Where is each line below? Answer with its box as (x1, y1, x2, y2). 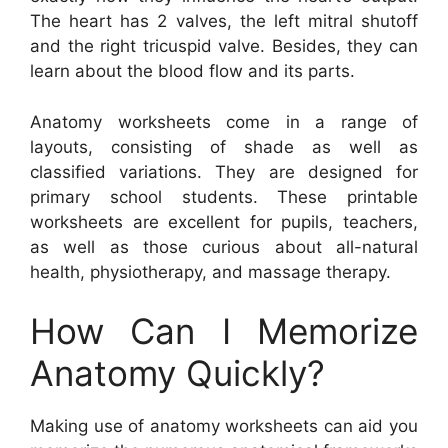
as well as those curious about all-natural (30, 236, 418, 257)
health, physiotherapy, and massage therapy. (30, 261, 391, 282)
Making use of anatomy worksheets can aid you (30, 416, 418, 437)
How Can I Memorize (30, 310, 418, 353)
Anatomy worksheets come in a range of (30, 111, 418, 132)
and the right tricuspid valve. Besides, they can (30, 36, 418, 57)
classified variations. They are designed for (30, 161, 418, 182)
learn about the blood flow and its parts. (30, 61, 355, 82)
